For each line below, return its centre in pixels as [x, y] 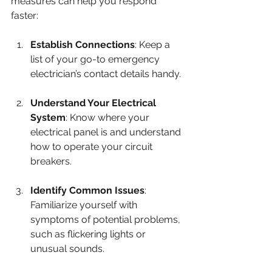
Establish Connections [83, 45]
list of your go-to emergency [96, 59]
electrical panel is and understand [107, 132]
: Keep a [154, 45]
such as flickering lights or [89, 234]
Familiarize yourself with [85, 205]
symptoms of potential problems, [107, 219]
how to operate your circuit [93, 147]
